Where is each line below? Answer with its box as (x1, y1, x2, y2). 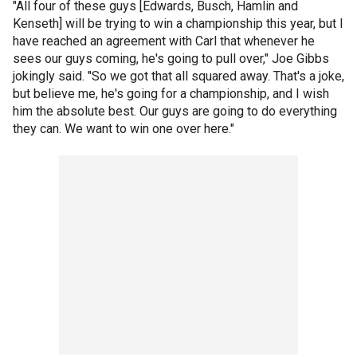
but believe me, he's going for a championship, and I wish (13, 86, 329, 101)
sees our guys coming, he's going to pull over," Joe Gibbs (13, 51, 329, 66)
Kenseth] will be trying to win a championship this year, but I (13, 16, 343, 31)
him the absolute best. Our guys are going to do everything (13, 104, 337, 119)
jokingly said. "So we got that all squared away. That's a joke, (13, 69, 344, 84)
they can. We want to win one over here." (13, 121, 234, 136)
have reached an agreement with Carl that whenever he (13, 33, 315, 49)
